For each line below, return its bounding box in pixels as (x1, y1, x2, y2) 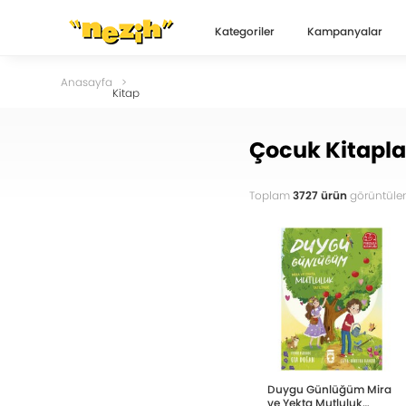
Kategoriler (215, 24, 275, 39)
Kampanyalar (307, 24, 383, 39)
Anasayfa (61, 74, 113, 90)
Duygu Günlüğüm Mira (266, 382, 391, 398)
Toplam (248, 188, 293, 204)
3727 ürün (292, 188, 347, 204)
